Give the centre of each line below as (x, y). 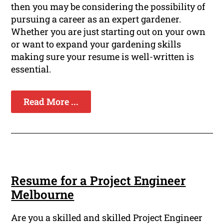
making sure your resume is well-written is (103, 57)
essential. (31, 69)
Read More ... (51, 102)
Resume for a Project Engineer (98, 181)
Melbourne (43, 195)
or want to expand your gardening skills (96, 44)
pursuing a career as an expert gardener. (96, 19)
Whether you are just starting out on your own (108, 32)
